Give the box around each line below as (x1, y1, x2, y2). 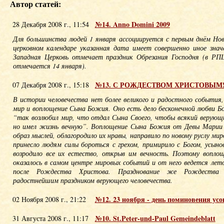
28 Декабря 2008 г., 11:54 (12, 19, 89, 29)
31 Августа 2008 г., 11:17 (12, 213, 88, 223)
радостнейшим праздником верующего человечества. (12, 175, 172, 185)
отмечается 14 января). (12, 61, 86, 70)
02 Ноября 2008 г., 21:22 (12, 194, 86, 204)
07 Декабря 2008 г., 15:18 (12, 80, 89, 89)
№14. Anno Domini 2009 (94, 19, 170, 29)
